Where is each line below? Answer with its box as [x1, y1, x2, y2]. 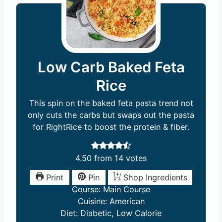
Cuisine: [77, 196, 110, 207]
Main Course [103, 184, 150, 195]
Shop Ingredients [121, 172, 187, 183]
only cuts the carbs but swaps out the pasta [28, 110, 194, 120]
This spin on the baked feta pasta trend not [29, 98, 193, 109]
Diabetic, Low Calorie [80, 208, 162, 219]
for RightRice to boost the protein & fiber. [33, 122, 189, 132]
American [109, 196, 145, 207]
